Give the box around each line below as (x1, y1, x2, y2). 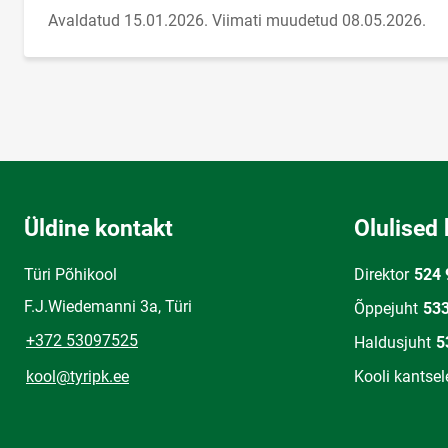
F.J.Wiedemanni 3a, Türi (24, 296, 192, 316)
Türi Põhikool (24, 264, 117, 284)
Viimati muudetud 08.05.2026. (212, 10, 426, 30)
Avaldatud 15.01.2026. (48, 10, 208, 30)
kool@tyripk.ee (26, 366, 129, 386)
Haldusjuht (354, 332, 431, 352)
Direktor (354, 264, 409, 284)
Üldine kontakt (24, 214, 173, 242)
